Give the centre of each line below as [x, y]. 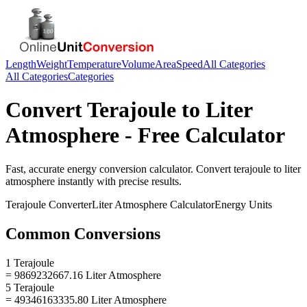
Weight [52, 64]
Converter [69, 204]
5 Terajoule [30, 287]
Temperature [94, 64]
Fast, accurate [36, 169]
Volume [138, 64]
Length [21, 64]
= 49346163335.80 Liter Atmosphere [86, 299]
